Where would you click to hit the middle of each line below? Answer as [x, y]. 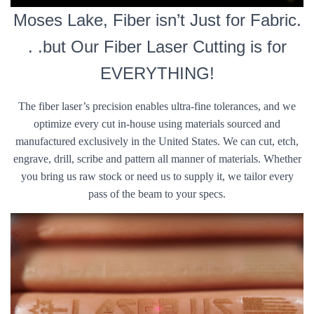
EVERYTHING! [157, 73]
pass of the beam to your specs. [157, 194]
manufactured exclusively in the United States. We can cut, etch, [157, 141]
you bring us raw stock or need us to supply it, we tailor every [157, 176]
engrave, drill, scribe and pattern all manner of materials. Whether [157, 159]
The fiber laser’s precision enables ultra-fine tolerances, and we [157, 106]
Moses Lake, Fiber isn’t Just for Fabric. [157, 20]
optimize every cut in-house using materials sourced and [157, 124]
